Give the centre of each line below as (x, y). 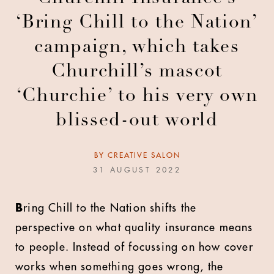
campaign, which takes (137, 48)
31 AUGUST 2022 (137, 170)
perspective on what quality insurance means (134, 228)
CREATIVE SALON (144, 155)
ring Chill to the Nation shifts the (110, 208)
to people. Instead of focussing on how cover (134, 247)
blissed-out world (137, 121)
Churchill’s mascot (137, 72)
